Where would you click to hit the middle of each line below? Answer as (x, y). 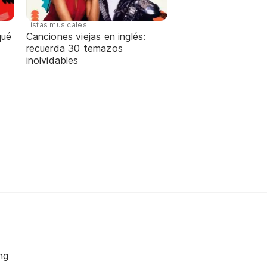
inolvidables (52, 60)
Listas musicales (56, 24)
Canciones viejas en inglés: (86, 36)
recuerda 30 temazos (74, 48)
